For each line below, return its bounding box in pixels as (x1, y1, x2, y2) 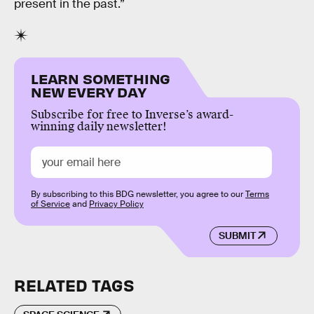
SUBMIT (218, 229, 256, 243)
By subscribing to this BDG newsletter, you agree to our (31, 188, 245, 200)
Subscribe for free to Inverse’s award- (31, 107, 233, 122)
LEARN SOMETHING (31, 69, 171, 87)
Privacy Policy (89, 198, 144, 210)
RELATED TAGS (14, 274, 134, 295)
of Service (31, 198, 70, 210)
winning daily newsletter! (31, 118, 167, 134)
